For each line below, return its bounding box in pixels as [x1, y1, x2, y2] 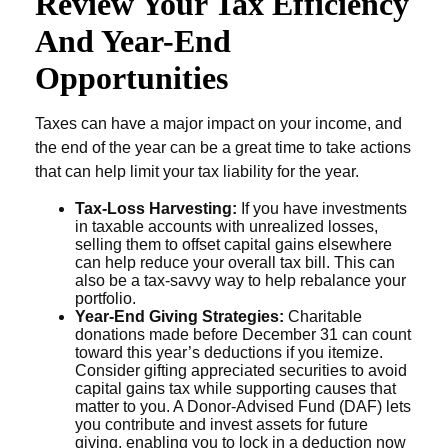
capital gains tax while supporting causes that [75, 380, 396, 397]
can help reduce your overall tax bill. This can [75, 254, 395, 271]
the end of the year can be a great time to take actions [35, 139, 411, 156]
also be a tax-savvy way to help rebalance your [75, 272, 406, 289]
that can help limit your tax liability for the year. [35, 163, 359, 180]
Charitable [284, 308, 362, 325]
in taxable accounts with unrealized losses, [75, 218, 378, 235]
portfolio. [75, 290, 136, 307]
